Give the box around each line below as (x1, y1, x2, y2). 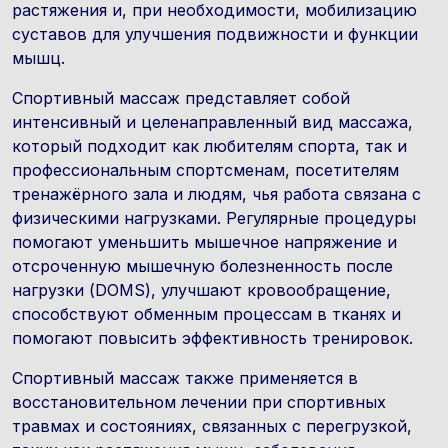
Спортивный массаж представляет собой (12, 88, 350, 108)
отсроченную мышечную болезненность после (12, 256, 393, 276)
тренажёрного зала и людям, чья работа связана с (12, 184, 421, 204)
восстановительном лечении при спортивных (12, 392, 386, 412)
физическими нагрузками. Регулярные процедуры (12, 208, 416, 228)
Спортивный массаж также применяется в (12, 368, 358, 388)
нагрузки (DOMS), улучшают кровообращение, (12, 280, 391, 300)
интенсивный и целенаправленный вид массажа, (12, 112, 413, 132)
